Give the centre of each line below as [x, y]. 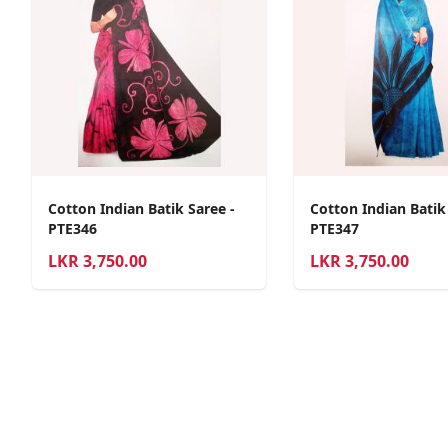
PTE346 [72, 228]
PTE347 [334, 228]
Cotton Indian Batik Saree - [141, 208]
